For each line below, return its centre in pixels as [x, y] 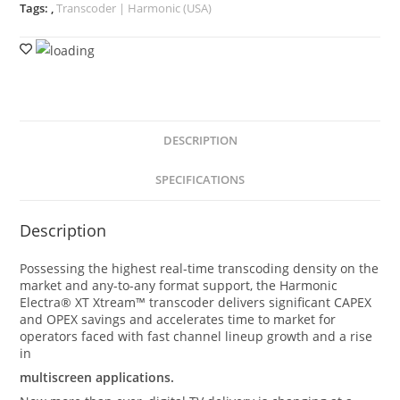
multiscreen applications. [97, 377]
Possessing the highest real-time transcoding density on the [200, 268]
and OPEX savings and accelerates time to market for [178, 319]
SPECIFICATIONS [200, 180]
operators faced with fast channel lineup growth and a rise [196, 336]
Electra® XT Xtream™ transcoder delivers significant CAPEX [196, 302]
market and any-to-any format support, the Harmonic [179, 285]
